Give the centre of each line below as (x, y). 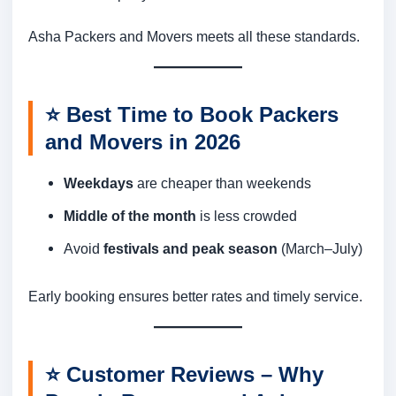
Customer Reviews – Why (195, 375)
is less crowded (247, 216)
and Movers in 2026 (143, 142)
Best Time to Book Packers (202, 115)
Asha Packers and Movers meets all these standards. (194, 37)
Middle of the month (130, 216)
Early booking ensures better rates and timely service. (195, 297)
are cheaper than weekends (222, 183)
